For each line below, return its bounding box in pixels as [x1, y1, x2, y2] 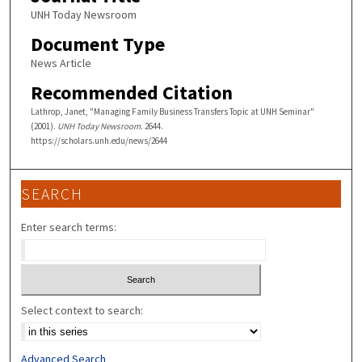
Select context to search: [21, 302, 144, 318]
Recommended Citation [30, 79, 233, 105]
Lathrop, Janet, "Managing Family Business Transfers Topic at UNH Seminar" [30, 105, 314, 117]
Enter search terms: [21, 220, 117, 235]
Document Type [30, 31, 165, 57]
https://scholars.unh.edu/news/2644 [30, 134, 167, 146]
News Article [30, 55, 91, 70]
